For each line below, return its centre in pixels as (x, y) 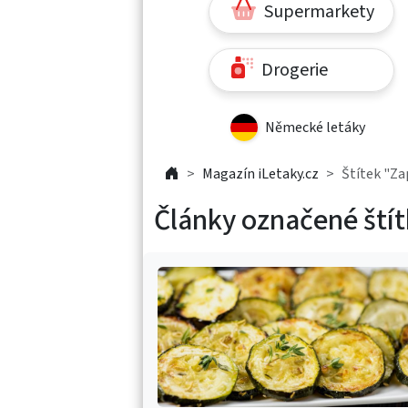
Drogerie (292, 70)
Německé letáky (315, 127)
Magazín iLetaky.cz (260, 173)
